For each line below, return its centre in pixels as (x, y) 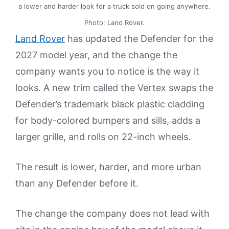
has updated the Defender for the (139, 39)
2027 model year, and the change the (96, 55)
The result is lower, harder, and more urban (108, 167)
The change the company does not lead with (112, 214)
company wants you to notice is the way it (107, 72)
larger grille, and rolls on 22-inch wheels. (103, 137)
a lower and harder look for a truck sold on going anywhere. (114, 6)
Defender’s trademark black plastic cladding (110, 104)
